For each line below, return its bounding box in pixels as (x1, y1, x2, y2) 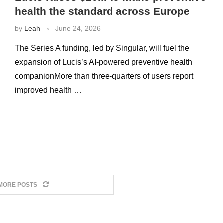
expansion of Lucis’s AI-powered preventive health (14, 58, 192, 66)
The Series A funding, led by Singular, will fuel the (14, 44, 189, 52)
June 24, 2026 (55, 24, 101, 32)
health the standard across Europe (14, 5, 190, 17)
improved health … (14, 86, 82, 94)
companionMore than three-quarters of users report (14, 72, 193, 80)
